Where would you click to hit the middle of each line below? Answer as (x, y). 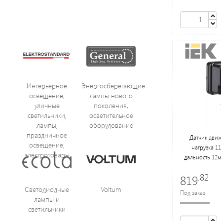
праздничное (47, 135)
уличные (47, 106)
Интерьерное (47, 86)
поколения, (111, 106)
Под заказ (192, 192)
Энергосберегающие (113, 86)
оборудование (111, 125)
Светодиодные (47, 189)
